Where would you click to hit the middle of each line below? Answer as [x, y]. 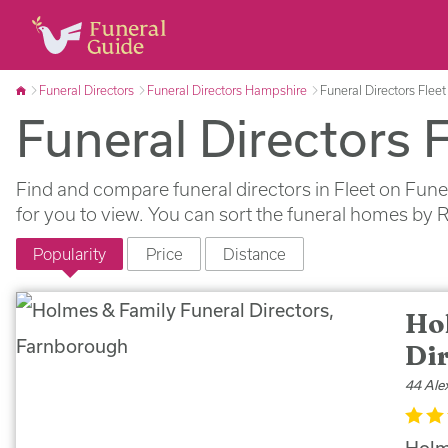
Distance [255, 253]
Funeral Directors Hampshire [227, 90]
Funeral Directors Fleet [383, 90]
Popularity [70, 253]
